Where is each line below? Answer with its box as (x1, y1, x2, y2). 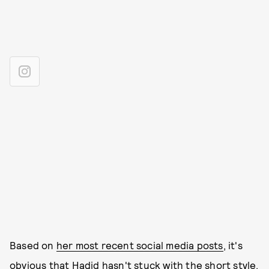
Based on (10, 239, 56, 251)
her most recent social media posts (56, 239, 223, 251)
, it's (223, 239, 243, 251)
